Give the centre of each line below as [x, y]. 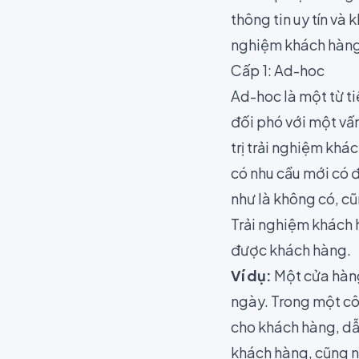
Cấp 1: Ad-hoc [278, 70]
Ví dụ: [251, 275]
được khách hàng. [291, 250]
